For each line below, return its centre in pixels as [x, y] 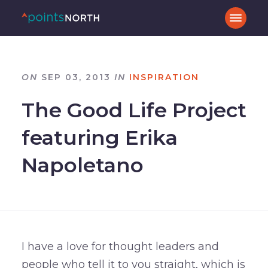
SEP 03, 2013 [76, 77]
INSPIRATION [164, 77]
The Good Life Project [134, 110]
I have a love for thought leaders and [120, 247]
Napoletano [82, 165]
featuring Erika [99, 137]
